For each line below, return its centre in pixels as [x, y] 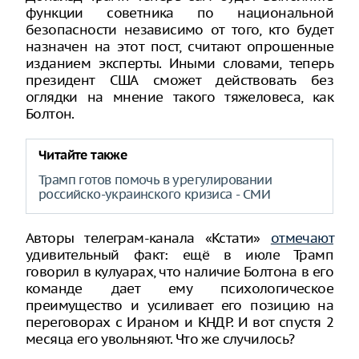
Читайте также [83, 156]
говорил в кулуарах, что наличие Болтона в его [179, 272]
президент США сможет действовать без [179, 80]
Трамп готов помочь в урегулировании [155, 179]
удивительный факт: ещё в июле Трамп [179, 255]
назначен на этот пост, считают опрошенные [179, 46]
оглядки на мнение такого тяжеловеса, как [179, 97]
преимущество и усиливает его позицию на [179, 305]
